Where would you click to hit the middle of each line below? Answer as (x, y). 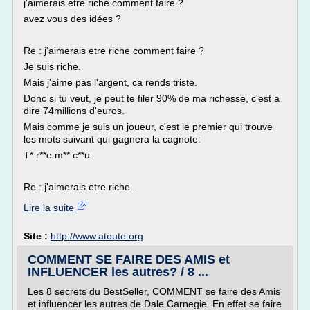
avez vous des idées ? (72, 19)
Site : (37, 236)
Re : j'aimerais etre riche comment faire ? (114, 51)
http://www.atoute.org (97, 236)
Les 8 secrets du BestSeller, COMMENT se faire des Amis (154, 291)
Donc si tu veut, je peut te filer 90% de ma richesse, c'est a (152, 98)
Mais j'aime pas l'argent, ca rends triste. (110, 82)
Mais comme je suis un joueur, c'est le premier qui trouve (148, 127)
